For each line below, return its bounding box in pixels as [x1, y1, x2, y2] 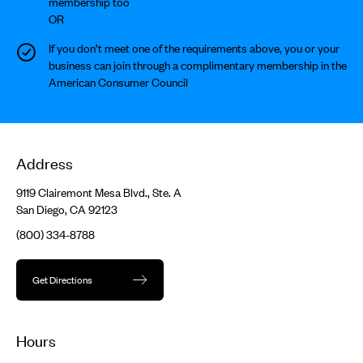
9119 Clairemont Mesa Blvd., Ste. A [16, 186, 181, 199]
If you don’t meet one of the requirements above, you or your [49, 41, 340, 55]
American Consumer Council [49, 75, 188, 89]
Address [16, 154, 73, 173]
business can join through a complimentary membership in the [49, 58, 347, 72]
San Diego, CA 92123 [16, 203, 117, 216]
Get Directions [32, 274, 92, 286]
